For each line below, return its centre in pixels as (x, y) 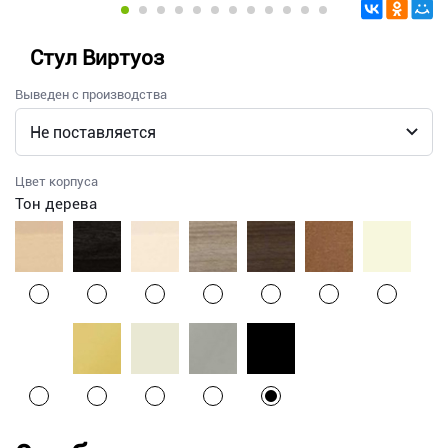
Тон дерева (56, 204)
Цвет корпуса (56, 182)
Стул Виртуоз (97, 58)
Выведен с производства (91, 95)
